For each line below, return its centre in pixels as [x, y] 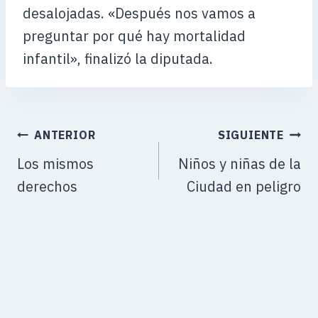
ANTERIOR [65, 135]
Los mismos [55, 164]
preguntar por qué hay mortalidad [134, 36]
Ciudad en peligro [244, 186]
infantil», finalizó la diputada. [118, 59]
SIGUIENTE [251, 135]
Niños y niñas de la [240, 164]
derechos [47, 186]
